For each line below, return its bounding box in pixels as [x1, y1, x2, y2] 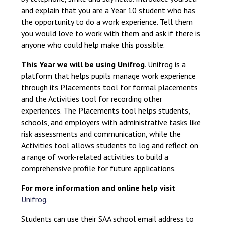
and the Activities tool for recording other [21, 94, 163, 104]
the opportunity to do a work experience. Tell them [21, 17, 193, 27]
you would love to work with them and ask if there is [21, 28, 201, 38]
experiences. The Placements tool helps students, [21, 105, 190, 116]
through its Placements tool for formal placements [21, 82, 198, 92]
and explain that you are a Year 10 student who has [21, 5, 196, 15]
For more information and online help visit [21, 183, 176, 193]
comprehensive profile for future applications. [21, 163, 178, 173]
